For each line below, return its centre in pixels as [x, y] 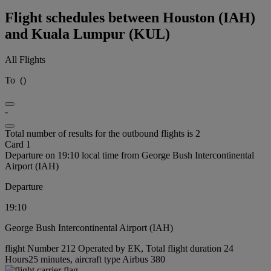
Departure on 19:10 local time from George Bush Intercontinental [129, 155]
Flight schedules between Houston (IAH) [130, 17]
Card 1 [18, 144]
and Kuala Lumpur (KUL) [87, 34]
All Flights [25, 59]
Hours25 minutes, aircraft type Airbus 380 [85, 259]
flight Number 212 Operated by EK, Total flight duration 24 [119, 248]
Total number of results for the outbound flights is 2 [103, 133]
